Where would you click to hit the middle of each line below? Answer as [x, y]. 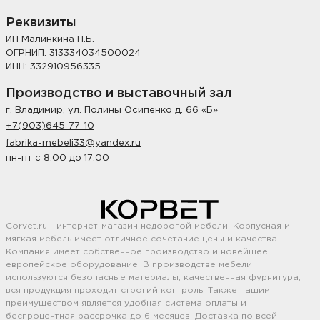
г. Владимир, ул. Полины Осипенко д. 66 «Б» [112, 110]
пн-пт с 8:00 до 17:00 [57, 158]
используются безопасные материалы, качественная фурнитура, [153, 277]
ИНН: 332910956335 [53, 66]
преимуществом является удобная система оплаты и [126, 303]
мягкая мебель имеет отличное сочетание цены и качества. [142, 239]
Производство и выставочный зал [119, 93]
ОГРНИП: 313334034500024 [73, 53]
